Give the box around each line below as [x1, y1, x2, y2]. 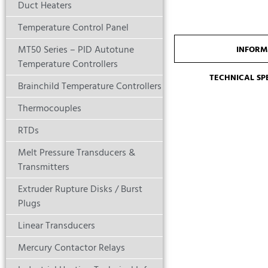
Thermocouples [18, 100, 81, 117]
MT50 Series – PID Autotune [18, 42, 134, 58]
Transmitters [18, 159, 69, 175]
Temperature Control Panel [18, 20, 129, 36]
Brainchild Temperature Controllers [18, 78, 162, 95]
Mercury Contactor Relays [18, 240, 125, 256]
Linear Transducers [18, 218, 95, 234]
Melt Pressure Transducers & [18, 145, 135, 161]
